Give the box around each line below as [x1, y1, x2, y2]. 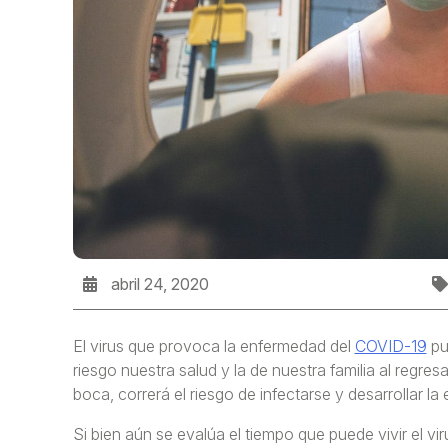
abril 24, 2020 [106, 273, 209, 294]
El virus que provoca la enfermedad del [72, 335, 355, 356]
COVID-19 [354, 335, 427, 356]
